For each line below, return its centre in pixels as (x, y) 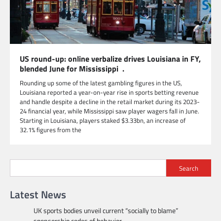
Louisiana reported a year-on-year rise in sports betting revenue (109, 92)
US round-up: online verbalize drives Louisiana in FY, (110, 59)
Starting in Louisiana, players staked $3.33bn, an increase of (103, 121)
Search (189, 168)
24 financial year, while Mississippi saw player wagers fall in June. (110, 111)
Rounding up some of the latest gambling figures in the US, (101, 83)
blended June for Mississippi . (72, 69)
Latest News (38, 195)
